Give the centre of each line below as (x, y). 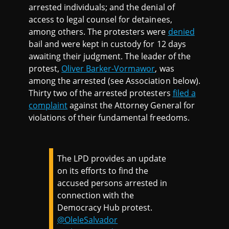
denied (181, 32)
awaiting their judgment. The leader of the (110, 56)
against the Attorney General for (131, 106)
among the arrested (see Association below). (114, 81)
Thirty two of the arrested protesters (101, 93)
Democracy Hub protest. (105, 208)
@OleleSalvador (88, 220)
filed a (184, 93)
